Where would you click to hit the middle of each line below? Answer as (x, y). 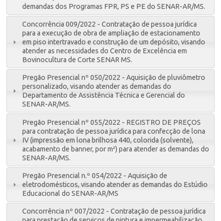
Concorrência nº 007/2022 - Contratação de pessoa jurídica (114, 211)
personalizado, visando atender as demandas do (97, 87)
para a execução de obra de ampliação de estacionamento (111, 33)
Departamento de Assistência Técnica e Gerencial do (104, 95)
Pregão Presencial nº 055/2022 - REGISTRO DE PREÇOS (112, 122)
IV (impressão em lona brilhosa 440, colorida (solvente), (108, 140)
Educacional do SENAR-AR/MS (71, 193)
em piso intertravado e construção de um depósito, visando (114, 42)
